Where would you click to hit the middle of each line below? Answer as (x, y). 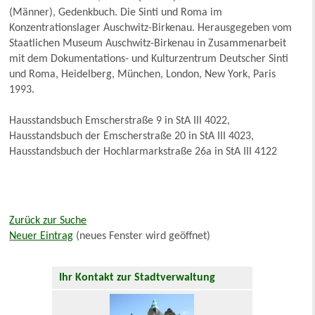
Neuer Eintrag (41, 237)
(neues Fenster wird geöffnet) (142, 237)
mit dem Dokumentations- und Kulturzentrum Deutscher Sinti (149, 59)
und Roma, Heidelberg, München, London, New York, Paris (143, 75)
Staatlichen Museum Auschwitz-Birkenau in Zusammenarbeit (148, 44)
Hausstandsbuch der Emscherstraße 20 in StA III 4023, (132, 137)
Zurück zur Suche (48, 221)
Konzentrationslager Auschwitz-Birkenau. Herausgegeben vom (151, 28)
